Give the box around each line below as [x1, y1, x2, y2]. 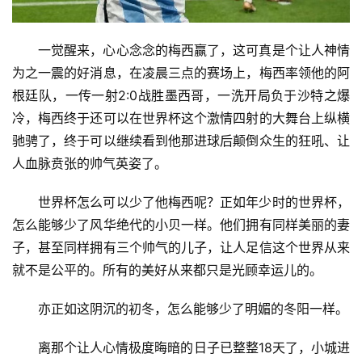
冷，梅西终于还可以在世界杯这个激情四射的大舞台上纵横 [12, 110, 350, 127]
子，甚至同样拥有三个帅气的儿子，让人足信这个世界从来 [12, 239, 350, 256]
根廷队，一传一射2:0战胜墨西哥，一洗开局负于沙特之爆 [12, 87, 350, 104]
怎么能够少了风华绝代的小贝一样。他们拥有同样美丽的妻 [12, 217, 350, 234]
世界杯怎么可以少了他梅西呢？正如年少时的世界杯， [38, 194, 350, 211]
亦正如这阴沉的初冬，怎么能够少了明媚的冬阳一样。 [38, 301, 348, 318]
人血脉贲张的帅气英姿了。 [12, 155, 167, 172]
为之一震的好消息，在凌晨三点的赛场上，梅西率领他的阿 [12, 65, 350, 82]
